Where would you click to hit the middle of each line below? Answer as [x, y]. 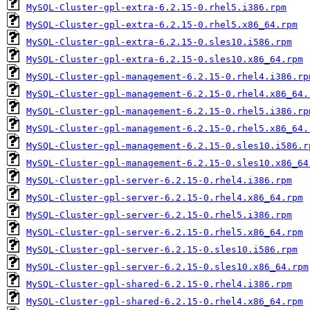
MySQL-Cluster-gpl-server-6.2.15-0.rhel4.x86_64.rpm [165, 198]
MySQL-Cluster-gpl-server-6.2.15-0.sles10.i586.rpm [162, 249]
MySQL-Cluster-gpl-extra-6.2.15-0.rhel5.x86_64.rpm [162, 25]
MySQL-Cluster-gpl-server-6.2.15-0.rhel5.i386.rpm [159, 215]
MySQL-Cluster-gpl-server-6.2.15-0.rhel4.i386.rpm [159, 180]
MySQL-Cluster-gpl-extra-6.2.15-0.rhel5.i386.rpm [156, 7]
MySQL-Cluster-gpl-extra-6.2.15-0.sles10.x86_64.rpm [165, 59]
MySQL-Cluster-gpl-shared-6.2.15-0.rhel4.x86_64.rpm [165, 301]
